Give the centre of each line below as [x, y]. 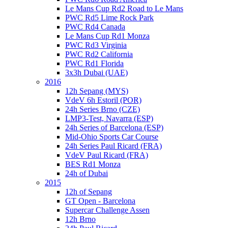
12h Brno [80, 219]
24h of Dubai [87, 173]
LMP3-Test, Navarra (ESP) [109, 118]
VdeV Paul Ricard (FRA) [107, 155]
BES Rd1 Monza [93, 164]
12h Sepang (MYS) [97, 91]
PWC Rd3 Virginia [96, 45]
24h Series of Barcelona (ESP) [114, 127]
